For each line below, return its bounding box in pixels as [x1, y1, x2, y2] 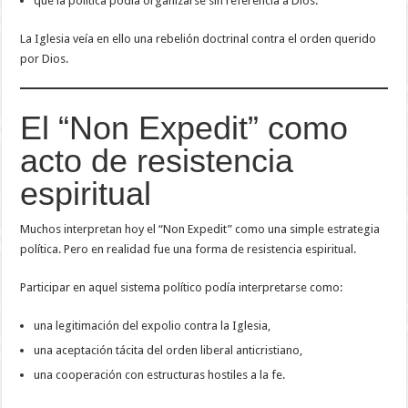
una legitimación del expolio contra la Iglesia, [34, 318, 271, 332]
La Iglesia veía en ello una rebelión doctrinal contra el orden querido [20, 31, 377, 46]
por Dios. [20, 51, 69, 66]
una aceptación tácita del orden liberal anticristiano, [34, 342, 303, 357]
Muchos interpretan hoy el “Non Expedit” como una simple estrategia [20, 221, 381, 236]
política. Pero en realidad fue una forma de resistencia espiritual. [20, 241, 357, 256]
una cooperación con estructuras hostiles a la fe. [34, 367, 286, 382]
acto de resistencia [20, 141, 294, 179]
